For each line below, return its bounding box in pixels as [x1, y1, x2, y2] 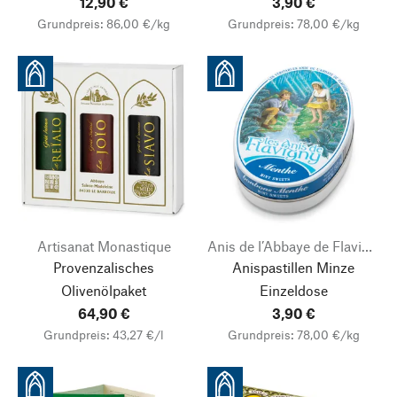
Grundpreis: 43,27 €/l [43, 327, 164, 342]
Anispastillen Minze [232, 259, 354, 276]
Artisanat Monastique [36, 237, 171, 254]
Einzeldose [259, 282, 328, 299]
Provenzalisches [53, 259, 154, 276]
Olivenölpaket [61, 282, 146, 299]
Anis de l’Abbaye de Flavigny [362, 237, 372, 254]
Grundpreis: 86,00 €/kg [37, 16, 170, 31]
